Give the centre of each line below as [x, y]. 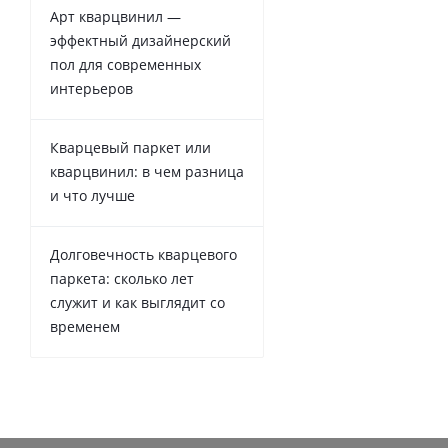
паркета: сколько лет [122, 278]
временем [85, 326]
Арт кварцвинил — [115, 16]
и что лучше [92, 195]
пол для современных [125, 64]
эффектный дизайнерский [140, 40]
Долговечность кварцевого [143, 254]
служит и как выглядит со [137, 302]
